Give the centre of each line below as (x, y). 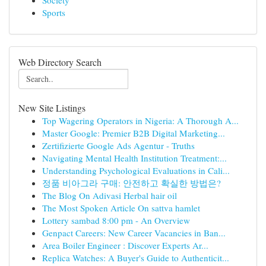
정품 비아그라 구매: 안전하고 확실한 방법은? (132, 183)
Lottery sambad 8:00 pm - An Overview (116, 220)
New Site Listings (52, 108)
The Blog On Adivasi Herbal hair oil (110, 195)
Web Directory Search (60, 62)
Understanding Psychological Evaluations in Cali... (136, 170)
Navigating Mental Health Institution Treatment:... (134, 158)
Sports (54, 12)
